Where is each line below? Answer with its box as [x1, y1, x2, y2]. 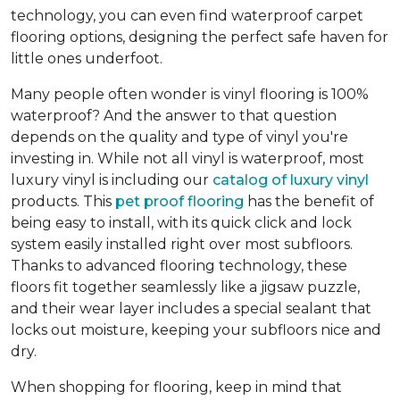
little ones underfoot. [11, 50, 162, 68]
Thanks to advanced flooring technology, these [11, 257, 347, 275]
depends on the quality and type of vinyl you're [11, 129, 348, 146]
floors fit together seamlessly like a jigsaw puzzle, [11, 279, 360, 296]
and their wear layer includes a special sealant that [11, 300, 371, 318]
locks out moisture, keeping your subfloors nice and [11, 321, 381, 339]
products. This [11, 193, 115, 211]
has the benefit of [244, 193, 374, 211]
